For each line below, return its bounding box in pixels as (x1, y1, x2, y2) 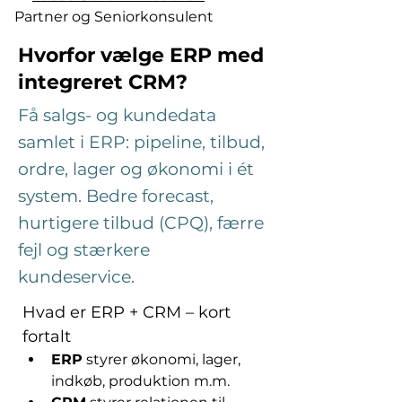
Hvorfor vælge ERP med (18, 43, 264, 67)
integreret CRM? (18, 70, 188, 94)
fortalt (22, 327, 71, 346)
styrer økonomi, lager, (83, 351, 244, 368)
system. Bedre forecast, (18, 186, 214, 206)
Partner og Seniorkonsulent (14, 8, 214, 25)
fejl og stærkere (18, 240, 150, 260)
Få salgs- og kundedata (18, 105, 216, 126)
